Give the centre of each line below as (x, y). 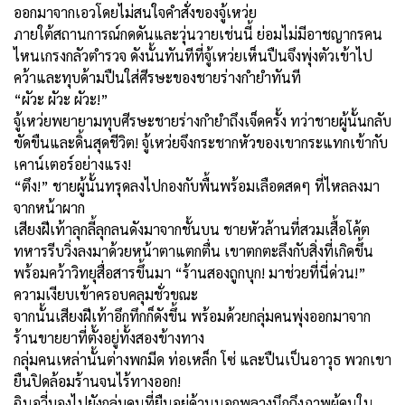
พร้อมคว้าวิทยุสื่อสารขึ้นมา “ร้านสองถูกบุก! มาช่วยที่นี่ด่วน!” (190, 272)
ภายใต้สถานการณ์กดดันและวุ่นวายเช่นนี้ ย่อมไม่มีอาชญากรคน (198, 33)
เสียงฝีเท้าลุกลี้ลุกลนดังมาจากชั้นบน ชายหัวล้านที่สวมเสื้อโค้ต (192, 229)
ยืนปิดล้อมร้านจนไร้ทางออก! (97, 381)
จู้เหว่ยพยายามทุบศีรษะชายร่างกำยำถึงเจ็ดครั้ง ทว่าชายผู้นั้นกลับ (202, 120)
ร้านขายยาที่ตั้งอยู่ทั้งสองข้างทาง (109, 337)
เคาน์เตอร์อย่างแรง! (72, 164)
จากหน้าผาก (51, 207)
